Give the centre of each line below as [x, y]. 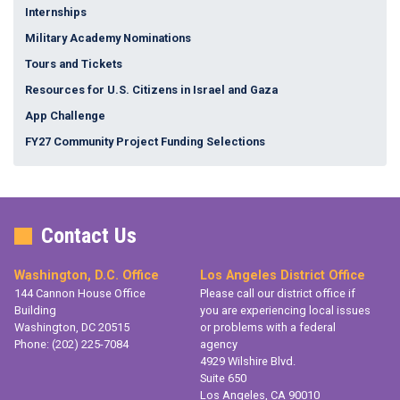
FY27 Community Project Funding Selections [145, 142]
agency [219, 345]
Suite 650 [223, 379]
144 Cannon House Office [80, 294]
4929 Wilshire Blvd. [248, 362]
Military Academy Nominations [108, 38]
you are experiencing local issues [285, 311]
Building [35, 311]
